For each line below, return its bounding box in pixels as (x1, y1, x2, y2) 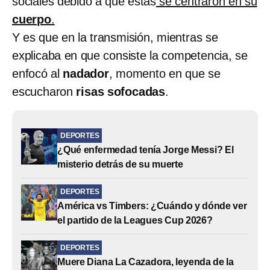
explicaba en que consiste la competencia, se (12, 48, 248, 62)
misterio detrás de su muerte (57, 159, 183, 169)
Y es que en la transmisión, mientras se (12, 30, 218, 44)
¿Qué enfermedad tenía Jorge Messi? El (57, 144, 234, 155)
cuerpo (12, 12, 51, 26)
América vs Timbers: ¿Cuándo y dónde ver (57, 200, 247, 211)
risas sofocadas (76, 84, 166, 98)
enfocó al (12, 66, 63, 80)
